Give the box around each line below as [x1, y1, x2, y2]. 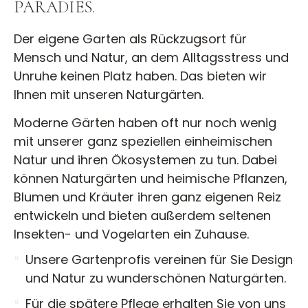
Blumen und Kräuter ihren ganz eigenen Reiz [14, 188, 281, 206]
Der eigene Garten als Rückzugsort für [14, 30, 247, 47]
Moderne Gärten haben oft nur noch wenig [14, 114, 276, 132]
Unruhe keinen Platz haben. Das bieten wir [14, 67, 267, 85]
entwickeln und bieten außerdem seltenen [14, 207, 271, 225]
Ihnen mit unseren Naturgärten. [14, 86, 203, 103]
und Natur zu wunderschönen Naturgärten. [25, 269, 286, 287]
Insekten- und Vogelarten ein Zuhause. [14, 225, 252, 243]
